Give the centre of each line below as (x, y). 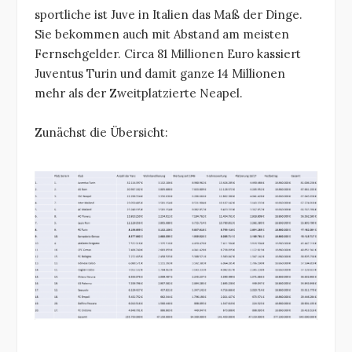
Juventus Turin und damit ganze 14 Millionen (160, 73)
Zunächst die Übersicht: (101, 133)
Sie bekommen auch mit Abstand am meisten (162, 34)
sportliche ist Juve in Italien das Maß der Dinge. (169, 14)
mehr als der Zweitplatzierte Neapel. (139, 93)
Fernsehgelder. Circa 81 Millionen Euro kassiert (168, 53)
